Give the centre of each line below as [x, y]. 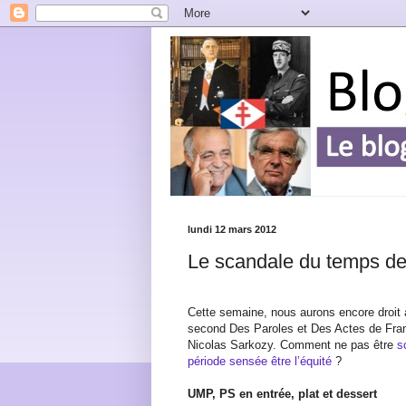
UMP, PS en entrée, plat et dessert [282, 393]
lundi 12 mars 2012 [232, 229]
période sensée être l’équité [261, 361]
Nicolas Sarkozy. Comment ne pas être [292, 344]
